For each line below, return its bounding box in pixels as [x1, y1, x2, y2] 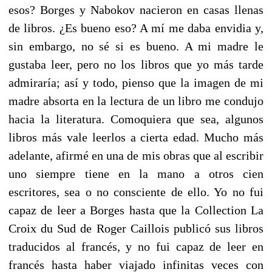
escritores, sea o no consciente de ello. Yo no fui [8, 185, 263, 199]
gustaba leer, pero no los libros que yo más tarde [8, 57, 263, 71]
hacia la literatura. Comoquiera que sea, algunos [8, 112, 263, 126]
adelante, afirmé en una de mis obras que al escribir [8, 148, 263, 162]
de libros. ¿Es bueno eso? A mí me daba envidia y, [8, 21, 263, 35]
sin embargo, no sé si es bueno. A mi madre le [8, 39, 263, 53]
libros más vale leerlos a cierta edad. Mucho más [8, 130, 263, 144]
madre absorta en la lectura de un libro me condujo [8, 93, 263, 107]
